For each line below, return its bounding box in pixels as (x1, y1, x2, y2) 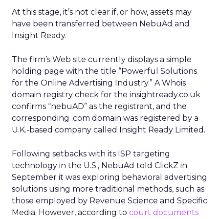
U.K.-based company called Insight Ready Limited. (12, 125, 205, 134)
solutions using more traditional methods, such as (12, 184, 204, 194)
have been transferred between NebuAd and (12, 19, 190, 28)
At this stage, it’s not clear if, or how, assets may (12, 7, 192, 17)
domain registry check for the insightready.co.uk (12, 90, 200, 99)
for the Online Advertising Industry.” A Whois (12, 78, 186, 88)
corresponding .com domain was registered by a (12, 113, 198, 123)
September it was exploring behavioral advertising (12, 173, 207, 182)
